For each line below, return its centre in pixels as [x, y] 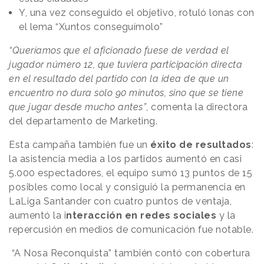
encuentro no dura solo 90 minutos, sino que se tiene [126, 93]
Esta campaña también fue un [80, 145]
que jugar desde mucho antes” [77, 107]
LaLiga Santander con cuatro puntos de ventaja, [120, 202]
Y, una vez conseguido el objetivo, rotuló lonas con [137, 13]
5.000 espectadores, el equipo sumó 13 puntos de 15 [131, 173]
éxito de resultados [201, 145]
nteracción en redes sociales [141, 216]
